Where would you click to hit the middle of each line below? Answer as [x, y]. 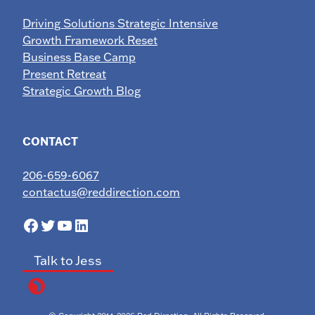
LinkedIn [107, 224]
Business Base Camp [79, 57]
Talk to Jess [68, 261]
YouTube [90, 224]
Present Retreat [64, 74]
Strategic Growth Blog [82, 91]
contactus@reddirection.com [101, 192]
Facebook [61, 224]
